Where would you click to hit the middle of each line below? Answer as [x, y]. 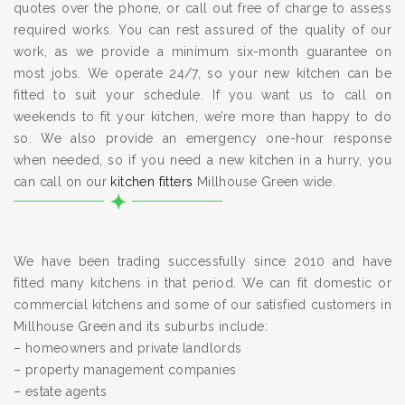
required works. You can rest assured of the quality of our [202, 30]
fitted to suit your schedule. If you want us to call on [202, 95]
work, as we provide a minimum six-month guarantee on [202, 52]
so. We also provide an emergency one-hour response [202, 139]
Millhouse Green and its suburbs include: [141, 327]
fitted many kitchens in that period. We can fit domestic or [202, 283]
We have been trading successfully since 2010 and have [202, 262]
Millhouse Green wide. [264, 182]
